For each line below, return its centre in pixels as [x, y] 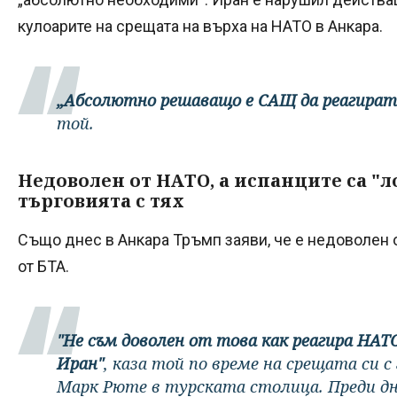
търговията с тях [101, 200]
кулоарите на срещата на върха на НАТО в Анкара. [200, 26]
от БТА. [43, 266]
